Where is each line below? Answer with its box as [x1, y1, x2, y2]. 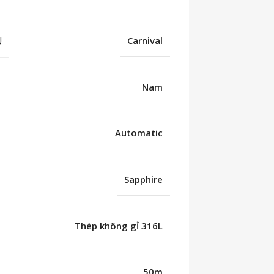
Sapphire [124, 173, 163, 185]
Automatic [115, 127, 163, 139]
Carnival [127, 34, 163, 46]
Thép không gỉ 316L [75, 219, 163, 232]
